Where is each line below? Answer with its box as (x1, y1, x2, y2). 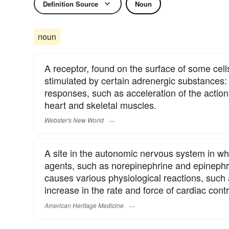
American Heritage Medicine (44, 200, 124, 210)
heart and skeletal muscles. (44, 98, 156, 111)
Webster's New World (44, 116, 104, 125)
